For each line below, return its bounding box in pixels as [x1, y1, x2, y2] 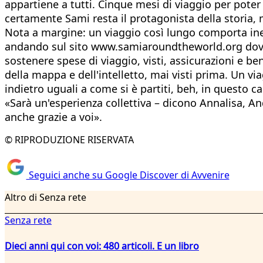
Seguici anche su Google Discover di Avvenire [26, 168, 230, 182]
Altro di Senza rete [5, 191, 86, 204]
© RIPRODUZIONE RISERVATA [5, 133, 134, 146]
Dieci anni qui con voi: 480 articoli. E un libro [5, 239, 199, 252]
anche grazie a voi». [5, 109, 102, 124]
